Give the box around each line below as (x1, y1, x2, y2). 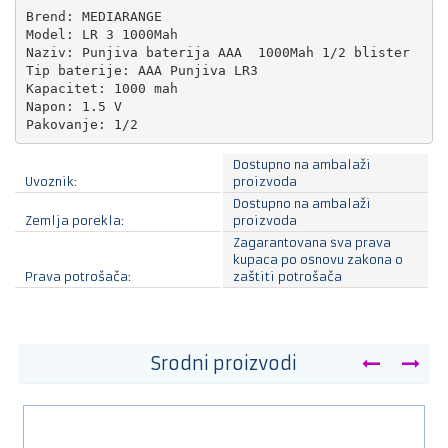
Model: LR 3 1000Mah (25, 26, 178, 42)
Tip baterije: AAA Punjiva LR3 (25, 62, 258, 78)
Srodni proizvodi (151, 352, 297, 375)
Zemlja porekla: (25, 213, 124, 228)
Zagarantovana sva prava (232, 235, 391, 250)
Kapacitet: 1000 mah (25, 80, 186, 96)
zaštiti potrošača (232, 269, 342, 284)
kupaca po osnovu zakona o (232, 252, 403, 267)
